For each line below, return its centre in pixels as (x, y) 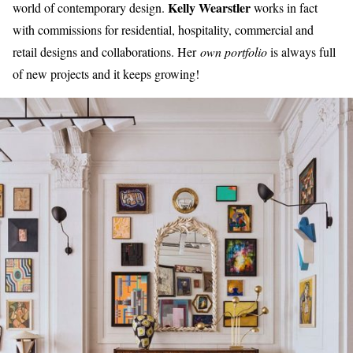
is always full (301, 52)
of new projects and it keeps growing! (106, 74)
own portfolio (232, 52)
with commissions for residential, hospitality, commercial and (163, 30)
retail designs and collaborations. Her (104, 52)
